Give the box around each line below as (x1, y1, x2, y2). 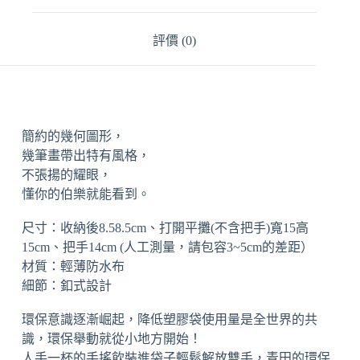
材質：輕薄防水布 (21, 260, 125, 274)
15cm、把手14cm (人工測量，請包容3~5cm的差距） (21, 240, 313, 255)
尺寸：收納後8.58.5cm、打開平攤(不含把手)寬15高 (21, 221, 309, 235)
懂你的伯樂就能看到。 (21, 187, 150, 202)
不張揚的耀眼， (21, 168, 112, 182)
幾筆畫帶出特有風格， (21, 149, 150, 163)
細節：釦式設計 (21, 279, 112, 293)
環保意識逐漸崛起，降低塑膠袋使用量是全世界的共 (21, 313, 317, 327)
